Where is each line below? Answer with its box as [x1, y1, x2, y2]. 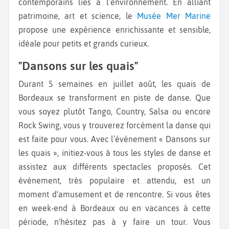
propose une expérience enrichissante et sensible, [18, 25, 211, 35]
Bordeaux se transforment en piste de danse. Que [18, 93, 211, 103]
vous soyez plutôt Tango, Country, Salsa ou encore [18, 107, 211, 117]
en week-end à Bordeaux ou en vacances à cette [18, 203, 211, 213]
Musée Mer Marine [137, 11, 211, 21]
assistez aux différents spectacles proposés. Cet [18, 162, 211, 172]
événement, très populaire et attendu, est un [18, 176, 211, 186]
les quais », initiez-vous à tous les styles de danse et [18, 148, 211, 158]
